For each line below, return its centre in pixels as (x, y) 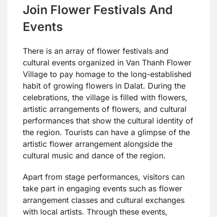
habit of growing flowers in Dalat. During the (104, 86)
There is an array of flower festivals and (96, 51)
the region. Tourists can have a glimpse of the (106, 132)
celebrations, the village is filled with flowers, (105, 98)
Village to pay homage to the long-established (107, 74)
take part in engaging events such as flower (102, 189)
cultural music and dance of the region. (94, 156)
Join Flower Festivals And (98, 10)
